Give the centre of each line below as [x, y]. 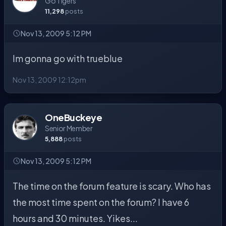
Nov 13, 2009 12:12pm [49, 80]
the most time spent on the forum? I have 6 [101, 202]
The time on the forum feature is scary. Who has [112, 186]
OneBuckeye [74, 117]
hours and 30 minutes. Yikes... [75, 218]
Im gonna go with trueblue [68, 58]
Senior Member [69, 128]
